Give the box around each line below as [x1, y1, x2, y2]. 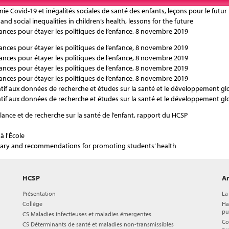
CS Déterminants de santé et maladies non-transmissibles [22, 220, 174, 228]
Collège [22, 200, 42, 208]
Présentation [22, 190, 56, 197]
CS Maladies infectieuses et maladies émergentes [22, 210, 151, 218]
